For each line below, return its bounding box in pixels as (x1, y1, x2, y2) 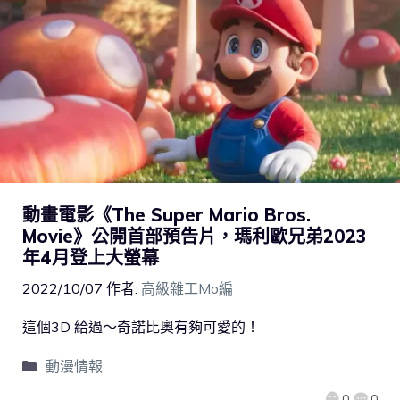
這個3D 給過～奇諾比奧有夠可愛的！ (22, 318, 260, 337)
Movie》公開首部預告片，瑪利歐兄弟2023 (22, 225, 366, 248)
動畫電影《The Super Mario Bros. (22, 204, 311, 227)
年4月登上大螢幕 (22, 246, 159, 270)
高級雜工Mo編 (141, 279, 233, 298)
